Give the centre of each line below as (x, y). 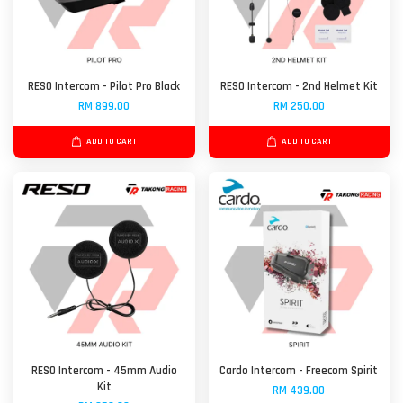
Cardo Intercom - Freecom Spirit (299, 371)
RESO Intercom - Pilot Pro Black (104, 87)
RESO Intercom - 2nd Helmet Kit (299, 87)
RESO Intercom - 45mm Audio (104, 371)
